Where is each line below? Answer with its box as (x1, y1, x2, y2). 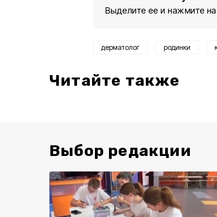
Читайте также (49, 71, 180, 90)
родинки (164, 43, 190, 51)
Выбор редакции (49, 141, 191, 160)
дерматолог (101, 43, 139, 51)
